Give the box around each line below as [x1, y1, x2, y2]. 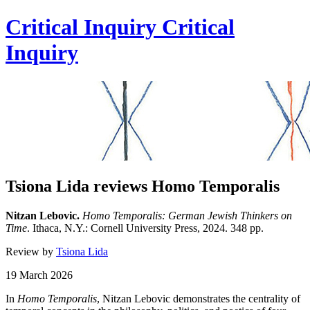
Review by [6, 245, 56, 257]
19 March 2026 [6, 268, 73, 281]
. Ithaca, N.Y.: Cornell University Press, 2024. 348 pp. [27, 221, 264, 234]
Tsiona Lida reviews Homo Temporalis [6, 176, 280, 195]
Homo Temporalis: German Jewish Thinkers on [82, 209, 292, 221]
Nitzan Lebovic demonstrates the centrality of [102, 292, 300, 304]
